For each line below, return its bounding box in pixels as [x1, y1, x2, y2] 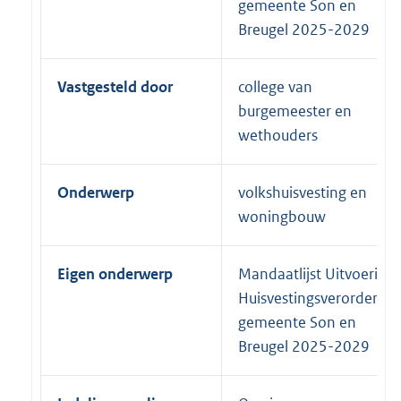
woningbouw [238, 206, 326, 226]
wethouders [238, 124, 318, 145]
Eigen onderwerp [57, 263, 173, 284]
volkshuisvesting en [238, 182, 367, 202]
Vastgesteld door [57, 76, 173, 97]
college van [238, 76, 312, 97]
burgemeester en [238, 100, 352, 121]
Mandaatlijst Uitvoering [238, 263, 395, 284]
